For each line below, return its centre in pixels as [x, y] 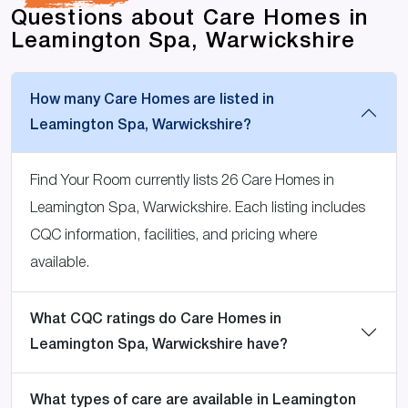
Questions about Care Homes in [189, 20]
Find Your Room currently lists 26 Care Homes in [182, 182]
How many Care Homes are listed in [152, 101]
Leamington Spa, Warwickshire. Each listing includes [198, 209]
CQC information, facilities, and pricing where [173, 236]
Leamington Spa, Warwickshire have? [159, 346]
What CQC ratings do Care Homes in [156, 320]
